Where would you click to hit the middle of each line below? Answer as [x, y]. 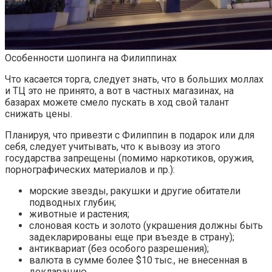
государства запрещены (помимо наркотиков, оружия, [129, 158]
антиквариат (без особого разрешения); [119, 248]
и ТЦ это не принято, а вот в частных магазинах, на [119, 90]
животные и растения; [79, 214]
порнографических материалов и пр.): [90, 169]
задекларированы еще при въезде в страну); [132, 237]
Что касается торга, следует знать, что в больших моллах [134, 79]
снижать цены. [39, 114]
